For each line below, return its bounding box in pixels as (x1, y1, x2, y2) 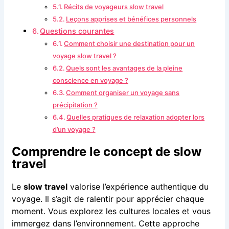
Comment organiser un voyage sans (66, 88, 180, 97)
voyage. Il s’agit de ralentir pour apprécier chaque (11, 194, 204, 204)
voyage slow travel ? (52, 52, 117, 60)
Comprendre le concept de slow (11, 144, 201, 159)
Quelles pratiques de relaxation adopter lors (66, 113, 205, 122)
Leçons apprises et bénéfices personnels (66, 15, 197, 24)
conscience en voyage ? (52, 76, 128, 85)
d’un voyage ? (52, 125, 96, 134)
